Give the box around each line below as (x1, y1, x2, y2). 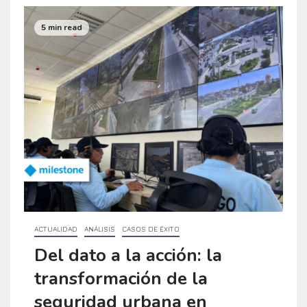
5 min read (41, 22, 82, 34)
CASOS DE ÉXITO (122, 224, 180, 233)
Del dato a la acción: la (34, 243, 222, 267)
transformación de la (34, 266, 208, 291)
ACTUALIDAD (34, 224, 77, 233)
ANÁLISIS (84, 224, 115, 233)
